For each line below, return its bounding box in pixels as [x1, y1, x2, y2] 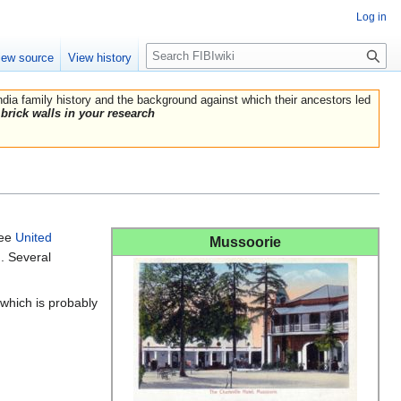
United [15, 230, 52, 245]
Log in [356, 11, 387, 23]
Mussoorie [209, 235, 281, 251]
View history [68, 51, 132, 65]
